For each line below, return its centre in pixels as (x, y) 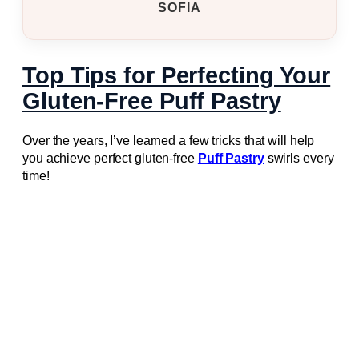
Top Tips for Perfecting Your (177, 75)
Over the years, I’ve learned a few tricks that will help (169, 141)
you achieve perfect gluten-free (110, 159)
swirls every (299, 159)
